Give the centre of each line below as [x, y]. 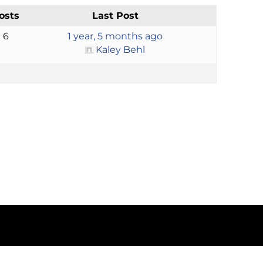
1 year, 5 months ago [115, 36]
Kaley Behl [121, 49]
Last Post [115, 15]
